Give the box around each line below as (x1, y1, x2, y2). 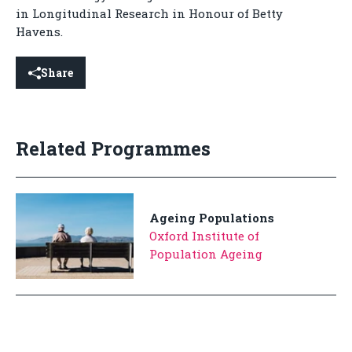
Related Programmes (16, 136, 211, 161)
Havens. (16, 24, 63, 39)
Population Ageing (149, 246, 262, 262)
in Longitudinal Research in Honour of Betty (16, 5, 283, 21)
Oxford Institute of (149, 228, 259, 244)
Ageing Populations (149, 210, 274, 225)
